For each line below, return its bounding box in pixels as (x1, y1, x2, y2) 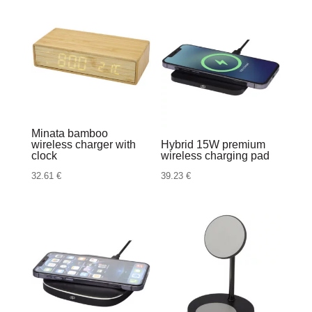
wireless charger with (31, 138, 136, 150)
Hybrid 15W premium (161, 138, 266, 150)
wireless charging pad (161, 149, 270, 162)
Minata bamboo (31, 127, 108, 139)
